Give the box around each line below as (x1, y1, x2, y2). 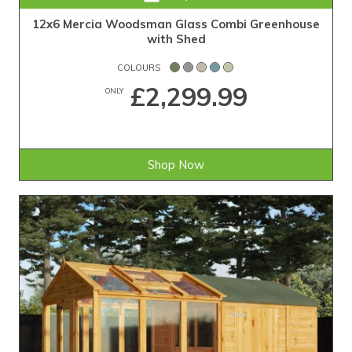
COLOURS (117, 61, 160, 73)
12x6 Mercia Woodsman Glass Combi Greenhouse (32, 16, 320, 32)
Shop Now (148, 156, 204, 172)
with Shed (146, 31, 206, 47)
